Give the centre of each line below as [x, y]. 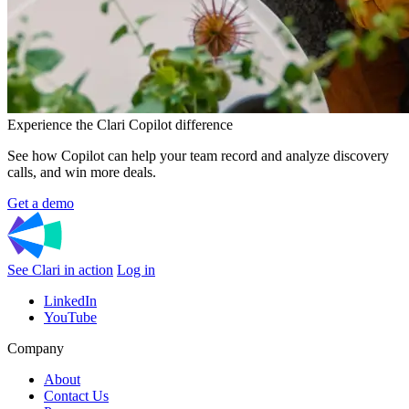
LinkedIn [70, 301]
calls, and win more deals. [82, 173]
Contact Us [76, 396]
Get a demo [41, 204]
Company [36, 349]
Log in [136, 270]
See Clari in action [60, 270]
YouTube [70, 318]
